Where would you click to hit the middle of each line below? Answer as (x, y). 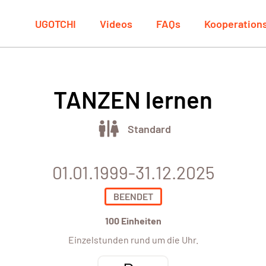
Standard (149, 129)
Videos (116, 23)
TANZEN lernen (133, 99)
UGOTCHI (56, 23)
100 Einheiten (133, 221)
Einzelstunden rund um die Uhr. (133, 240)
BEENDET (133, 197)
